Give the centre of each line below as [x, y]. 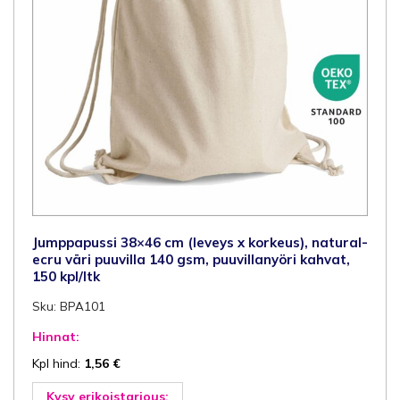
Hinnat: [56, 336]
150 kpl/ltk [66, 276]
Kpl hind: [58, 363]
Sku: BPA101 [69, 306]
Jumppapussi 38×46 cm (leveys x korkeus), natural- [200, 242]
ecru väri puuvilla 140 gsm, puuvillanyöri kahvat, [191, 259]
